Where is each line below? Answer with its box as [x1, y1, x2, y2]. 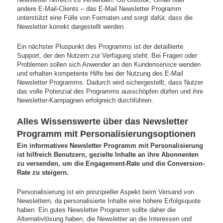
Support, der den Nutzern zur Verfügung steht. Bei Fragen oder [17, 51, 198, 59]
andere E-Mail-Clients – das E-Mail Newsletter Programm [17, 5, 182, 13]
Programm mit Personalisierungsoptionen [17, 128, 196, 139]
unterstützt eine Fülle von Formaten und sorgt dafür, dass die [17, 14, 193, 22]
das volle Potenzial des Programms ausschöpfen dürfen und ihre [17, 87, 204, 95]
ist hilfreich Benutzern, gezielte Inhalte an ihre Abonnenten [17, 150, 199, 158]
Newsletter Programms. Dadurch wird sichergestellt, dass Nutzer [17, 78, 204, 86]
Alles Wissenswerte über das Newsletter [17, 116, 189, 126]
